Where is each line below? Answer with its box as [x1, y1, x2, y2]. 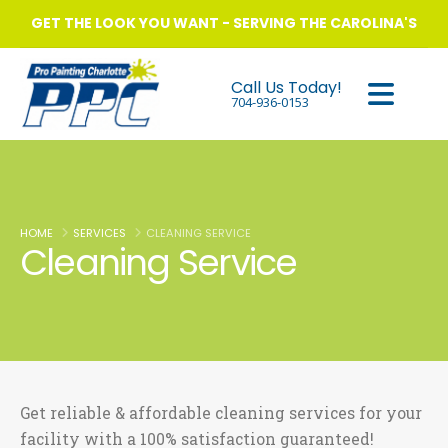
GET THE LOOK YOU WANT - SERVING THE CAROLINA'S [31, 13, 417, 33]
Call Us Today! [231, 75, 342, 99]
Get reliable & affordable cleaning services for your [20, 402, 422, 423]
